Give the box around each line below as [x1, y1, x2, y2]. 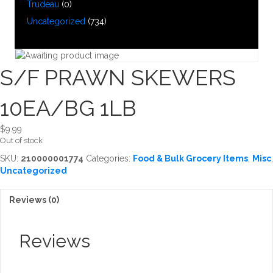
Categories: [86, 153, 133, 163]
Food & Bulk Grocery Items [133, 153, 248, 163]
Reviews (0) [9, 194, 59, 205]
